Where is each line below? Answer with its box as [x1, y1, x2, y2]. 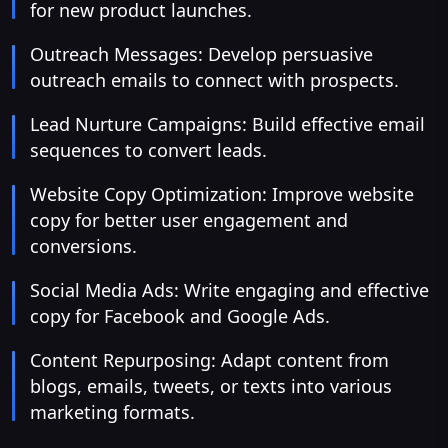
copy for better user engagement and [30, 208, 348, 233]
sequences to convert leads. [30, 138, 267, 163]
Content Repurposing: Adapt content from [30, 348, 389, 373]
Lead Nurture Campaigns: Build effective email [30, 112, 425, 137]
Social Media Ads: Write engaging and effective [30, 278, 429, 303]
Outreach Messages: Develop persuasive [30, 42, 373, 67]
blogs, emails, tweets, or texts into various [30, 374, 392, 399]
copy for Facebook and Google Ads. [30, 304, 330, 329]
